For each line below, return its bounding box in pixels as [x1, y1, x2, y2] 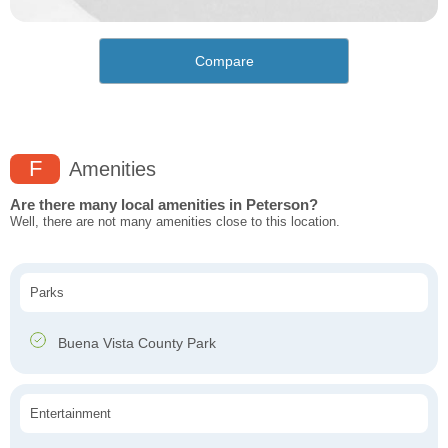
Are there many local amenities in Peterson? [10, 195, 318, 213]
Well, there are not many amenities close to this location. [10, 213, 340, 229]
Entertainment [30, 405, 111, 421]
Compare [194, 52, 254, 69]
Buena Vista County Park [54, 334, 216, 351]
